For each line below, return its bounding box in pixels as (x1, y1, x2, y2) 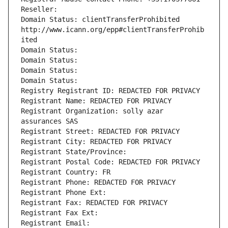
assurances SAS (21, 117, 78, 126)
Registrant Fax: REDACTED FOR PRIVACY (21, 198, 167, 207)
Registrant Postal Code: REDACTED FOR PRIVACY (21, 158, 200, 166)
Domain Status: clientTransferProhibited (21, 15, 180, 24)
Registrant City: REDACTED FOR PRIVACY (21, 137, 172, 146)
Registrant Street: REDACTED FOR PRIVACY (21, 127, 180, 136)
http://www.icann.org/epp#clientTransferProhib (21, 25, 204, 34)
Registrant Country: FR (21, 168, 110, 177)
